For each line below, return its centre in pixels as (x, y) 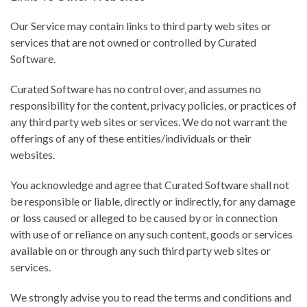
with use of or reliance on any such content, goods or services (151, 234)
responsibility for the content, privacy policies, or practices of (153, 105)
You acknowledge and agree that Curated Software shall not (150, 185)
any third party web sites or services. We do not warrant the (149, 122)
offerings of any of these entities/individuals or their (131, 138)
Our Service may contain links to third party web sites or (141, 26)
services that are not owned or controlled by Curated (133, 42)
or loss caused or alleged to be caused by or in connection (144, 218)
